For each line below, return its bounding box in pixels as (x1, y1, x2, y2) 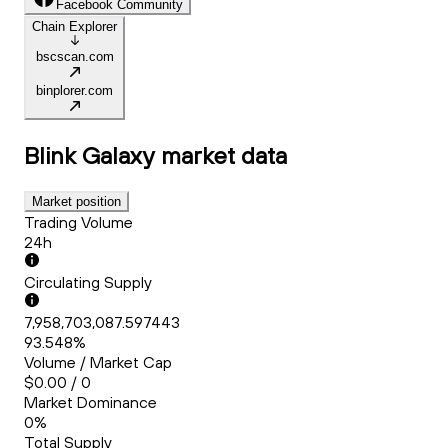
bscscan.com (35, 49, 114, 65)
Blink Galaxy (24, 140, 155, 171)
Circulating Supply (24, 272, 152, 293)
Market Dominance (24, 392, 157, 413)
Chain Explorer (32, 19, 117, 35)
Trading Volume (24, 212, 133, 233)
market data (161, 140, 287, 171)
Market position (32, 194, 121, 210)
